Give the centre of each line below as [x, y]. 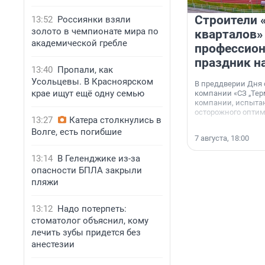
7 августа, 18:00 [222, 138]
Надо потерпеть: [92, 209]
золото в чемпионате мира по [95, 31]
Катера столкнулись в [115, 120]
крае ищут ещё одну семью [88, 93]
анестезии [53, 244]
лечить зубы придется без [86, 232]
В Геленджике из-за [99, 159]
